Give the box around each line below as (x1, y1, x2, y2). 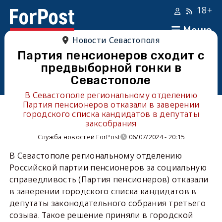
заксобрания (85, 118, 137, 129)
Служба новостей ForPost (37, 132, 120, 141)
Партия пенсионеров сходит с (17, 49, 205, 62)
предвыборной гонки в (40, 61, 181, 75)
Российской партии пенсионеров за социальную (9, 162, 207, 173)
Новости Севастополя (72, 35, 160, 46)
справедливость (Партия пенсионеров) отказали (9, 174, 209, 185)
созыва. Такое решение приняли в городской (9, 210, 193, 221)
